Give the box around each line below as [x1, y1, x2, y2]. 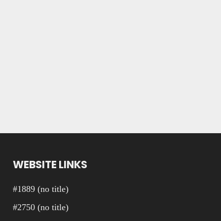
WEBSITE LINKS [13, 157, 88, 172]
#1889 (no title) [13, 184, 69, 194]
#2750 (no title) [13, 202, 69, 212]
